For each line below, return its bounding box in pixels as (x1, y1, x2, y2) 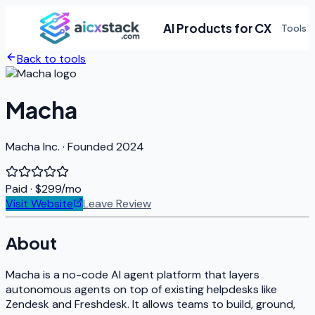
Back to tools (17, 51, 86, 66)
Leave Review (83, 195, 151, 211)
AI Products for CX (163, 20, 271, 36)
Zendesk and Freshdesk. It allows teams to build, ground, (6, 296, 295, 311)
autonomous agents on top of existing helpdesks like (6, 281, 277, 297)
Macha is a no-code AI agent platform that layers (6, 266, 259, 282)
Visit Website (6, 195, 73, 211)
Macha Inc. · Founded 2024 (6, 139, 144, 154)
